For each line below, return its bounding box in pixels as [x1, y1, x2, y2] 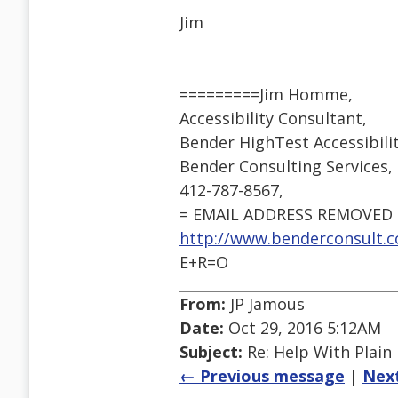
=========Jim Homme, [179, 84, 353, 106]
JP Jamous [226, 293, 305, 315]
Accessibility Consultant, [179, 107, 367, 130]
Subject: [179, 341, 243, 363]
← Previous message [179, 365, 345, 387]
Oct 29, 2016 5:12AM [224, 317, 381, 339]
